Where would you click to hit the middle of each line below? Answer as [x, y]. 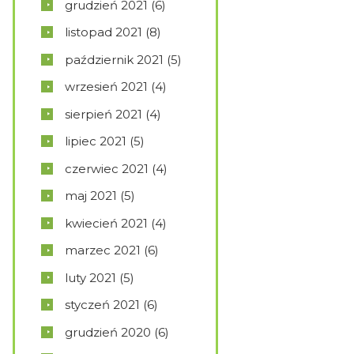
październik [101, 59]
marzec [89, 250]
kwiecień [93, 223]
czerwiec [93, 168]
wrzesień [93, 87]
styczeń [89, 305]
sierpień [90, 114]
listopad [90, 32]
